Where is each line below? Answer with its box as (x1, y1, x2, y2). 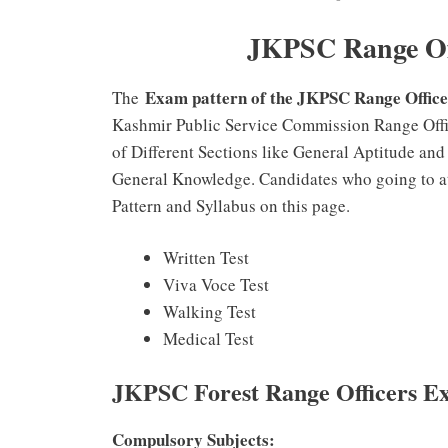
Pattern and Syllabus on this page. (112, 193, 350, 217)
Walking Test (163, 300, 256, 324)
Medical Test (163, 327, 254, 351)
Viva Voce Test (163, 273, 269, 297)
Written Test (163, 246, 249, 270)
